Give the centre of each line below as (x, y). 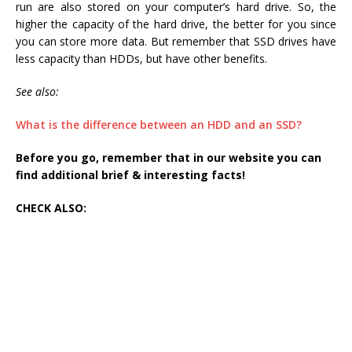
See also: (37, 92)
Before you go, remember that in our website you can (169, 158)
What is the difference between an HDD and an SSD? (159, 125)
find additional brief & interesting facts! (130, 175)
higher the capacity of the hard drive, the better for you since (176, 24)
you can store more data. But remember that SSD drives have (176, 42)
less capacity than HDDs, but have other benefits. (141, 59)
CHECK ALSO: (51, 208)
